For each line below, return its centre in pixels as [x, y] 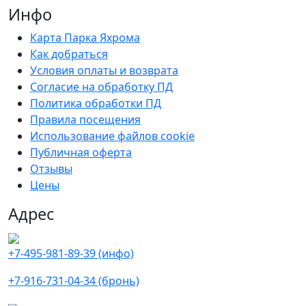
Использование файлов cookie [112, 136]
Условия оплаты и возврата [104, 70]
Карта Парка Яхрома [85, 37]
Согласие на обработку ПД [101, 86]
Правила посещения [85, 119]
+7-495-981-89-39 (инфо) [71, 253]
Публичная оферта [81, 152]
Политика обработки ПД [96, 103]
